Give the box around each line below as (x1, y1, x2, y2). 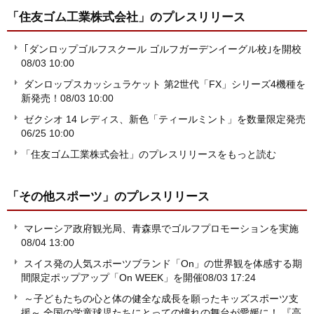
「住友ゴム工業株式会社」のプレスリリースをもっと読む (21, 149, 276, 161)
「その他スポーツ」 (7, 189, 114, 204)
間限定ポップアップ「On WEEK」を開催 (21, 272, 203, 284)
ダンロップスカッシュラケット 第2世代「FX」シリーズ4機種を (24, 78, 306, 90)
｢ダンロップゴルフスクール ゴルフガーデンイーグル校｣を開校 (24, 43, 301, 55)
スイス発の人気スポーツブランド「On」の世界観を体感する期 (24, 258, 302, 270)
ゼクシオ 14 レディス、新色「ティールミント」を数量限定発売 (24, 114, 306, 125)
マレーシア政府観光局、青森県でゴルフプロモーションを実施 (24, 223, 299, 235)
